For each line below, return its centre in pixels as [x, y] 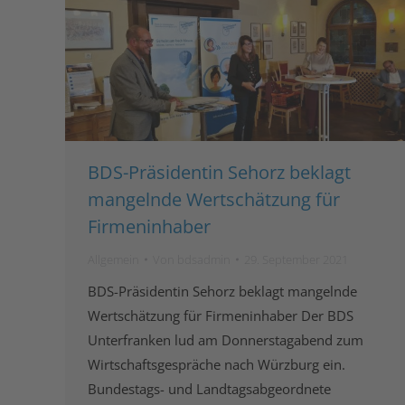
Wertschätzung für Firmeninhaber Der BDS [221, 315]
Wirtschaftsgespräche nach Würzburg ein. [217, 364]
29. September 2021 [296, 259]
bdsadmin [204, 259]
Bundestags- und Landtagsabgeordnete [209, 388]
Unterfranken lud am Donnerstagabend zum [226, 339]
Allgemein [113, 259]
